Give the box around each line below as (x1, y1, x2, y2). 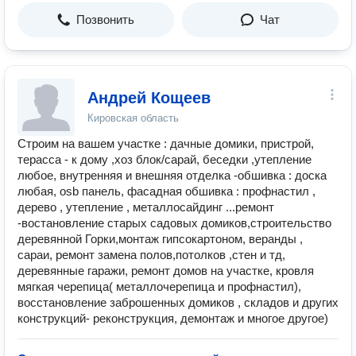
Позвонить (76, 13, 134, 26)
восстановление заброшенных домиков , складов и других (17, 296, 339, 309)
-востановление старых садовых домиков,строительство (17, 216, 331, 230)
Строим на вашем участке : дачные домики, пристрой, (17, 137, 314, 150)
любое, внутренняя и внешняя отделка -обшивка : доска (17, 168, 327, 182)
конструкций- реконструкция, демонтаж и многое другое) (17, 311, 328, 325)
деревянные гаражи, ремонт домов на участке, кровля (17, 264, 314, 277)
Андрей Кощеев (87, 89, 211, 106)
